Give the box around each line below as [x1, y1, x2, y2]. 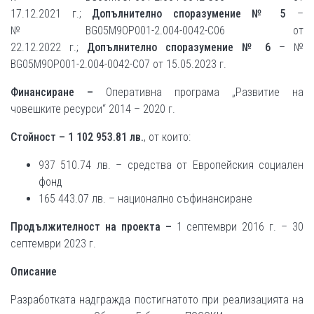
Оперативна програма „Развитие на [106, 86, 303, 99]
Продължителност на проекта [11, 220, 161, 233]
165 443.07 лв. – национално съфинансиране [39, 192, 252, 205]
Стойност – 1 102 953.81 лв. [11, 130, 144, 144]
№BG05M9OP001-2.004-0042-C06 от [11, 24, 303, 37]
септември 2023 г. [11, 237, 96, 250]
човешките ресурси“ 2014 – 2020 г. [11, 102, 175, 116]
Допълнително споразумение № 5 [92, 7, 287, 20]
